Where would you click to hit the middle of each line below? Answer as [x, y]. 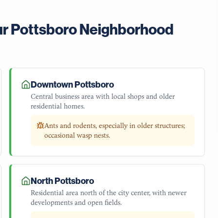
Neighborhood [125, 30]
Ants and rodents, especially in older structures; [114, 126]
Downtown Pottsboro [72, 85]
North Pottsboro [62, 181]
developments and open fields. [76, 202]
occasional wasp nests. [77, 135]
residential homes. [57, 106]
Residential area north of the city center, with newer [108, 193]
